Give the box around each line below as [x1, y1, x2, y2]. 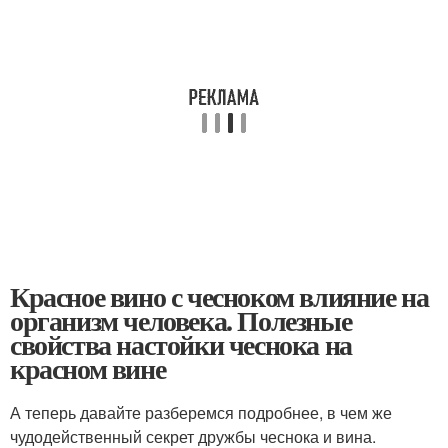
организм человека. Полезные [10, 300, 352, 341]
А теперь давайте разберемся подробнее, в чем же [10, 401, 392, 424]
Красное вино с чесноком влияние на [10, 276, 429, 317]
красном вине [10, 348, 166, 389]
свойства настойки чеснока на [10, 324, 352, 365]
